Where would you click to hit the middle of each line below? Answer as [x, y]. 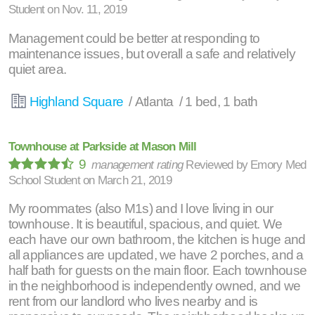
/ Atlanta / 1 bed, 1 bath [192, 101]
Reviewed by [218, 164]
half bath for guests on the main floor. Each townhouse [157, 270]
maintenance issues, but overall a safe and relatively [152, 53]
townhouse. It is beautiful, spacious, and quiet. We [145, 224]
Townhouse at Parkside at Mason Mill [102, 147]
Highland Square [78, 101]
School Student [44, 180]
